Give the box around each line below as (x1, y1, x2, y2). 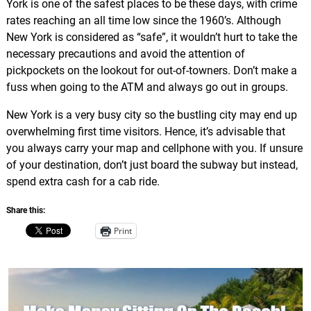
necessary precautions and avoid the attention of (6, 47, 245, 60)
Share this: (6, 205, 45, 215)
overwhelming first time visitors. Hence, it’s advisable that (6, 124, 285, 138)
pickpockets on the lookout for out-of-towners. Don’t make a (6, 63, 297, 77)
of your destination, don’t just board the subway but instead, (6, 158, 298, 171)
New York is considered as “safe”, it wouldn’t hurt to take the (6, 30, 297, 44)
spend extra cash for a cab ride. (6, 174, 160, 188)
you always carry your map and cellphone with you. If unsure (6, 141, 303, 155)
